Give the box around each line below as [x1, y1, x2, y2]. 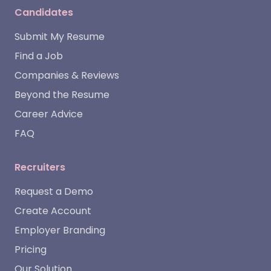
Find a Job [15, 49, 63, 63]
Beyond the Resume [15, 88, 109, 102]
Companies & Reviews [15, 68, 119, 82]
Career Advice [15, 107, 83, 121]
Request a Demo [15, 184, 93, 198]
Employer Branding [15, 223, 105, 237]
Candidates [15, 5, 73, 19]
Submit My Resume [15, 30, 105, 44]
